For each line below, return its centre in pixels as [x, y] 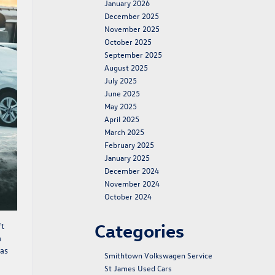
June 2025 [122, 93]
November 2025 [132, 29]
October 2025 [128, 41]
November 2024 [132, 183]
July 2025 [121, 80]
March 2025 [124, 132]
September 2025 [133, 54]
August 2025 [126, 67]
